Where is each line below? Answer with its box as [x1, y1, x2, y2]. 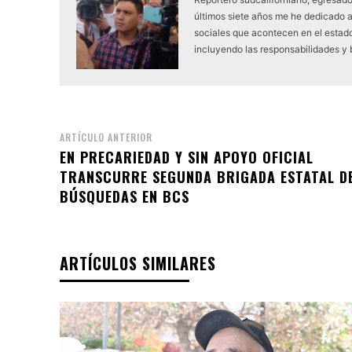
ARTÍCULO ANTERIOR [60, 130, 152, 144]
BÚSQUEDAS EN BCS [60, 185, 189, 207]
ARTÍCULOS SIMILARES [60, 251, 216, 275]
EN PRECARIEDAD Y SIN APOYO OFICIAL [60, 146, 313, 167]
